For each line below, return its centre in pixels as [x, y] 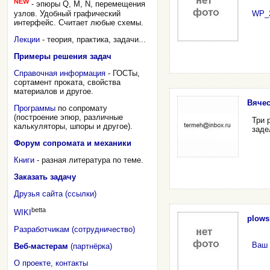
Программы [35, 108]
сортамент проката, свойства [67, 82]
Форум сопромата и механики [73, 143]
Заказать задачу [45, 177]
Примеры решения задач [63, 56]
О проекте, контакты [51, 263]
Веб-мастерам [41, 246]
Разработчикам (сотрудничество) [74, 229]
